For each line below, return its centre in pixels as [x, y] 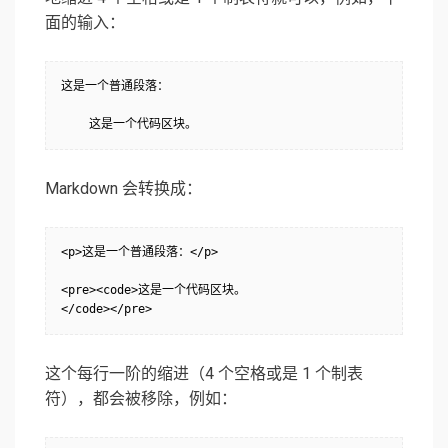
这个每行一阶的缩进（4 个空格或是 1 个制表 [204, 374]
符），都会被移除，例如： [141, 399]
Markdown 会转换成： [123, 189]
